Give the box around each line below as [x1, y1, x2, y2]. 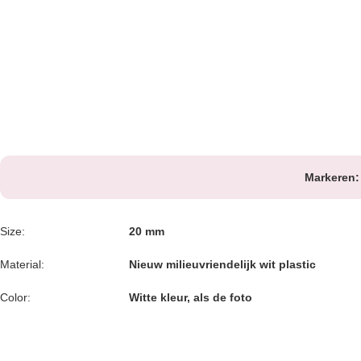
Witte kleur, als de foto [129, 291, 252, 304]
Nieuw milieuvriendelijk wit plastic [129, 258, 316, 271]
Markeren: [305, 171, 359, 184]
